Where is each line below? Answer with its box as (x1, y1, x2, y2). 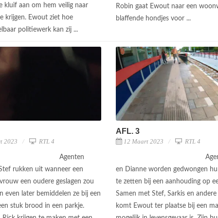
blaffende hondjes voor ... (116, 15, 193, 22)
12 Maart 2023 (124, 138, 163, 145)
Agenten (59, 154, 84, 161)
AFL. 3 (116, 127, 140, 136)
